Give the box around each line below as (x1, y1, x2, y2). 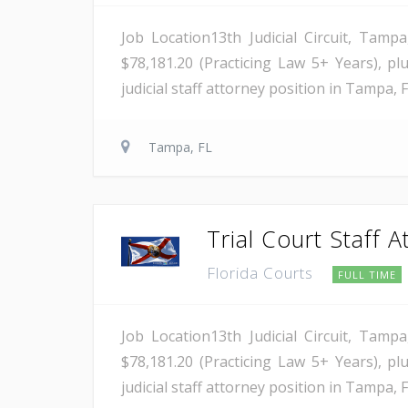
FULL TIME (338, 267, 396, 281)
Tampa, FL (148, 138, 212, 156)
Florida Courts (207, 261, 318, 283)
